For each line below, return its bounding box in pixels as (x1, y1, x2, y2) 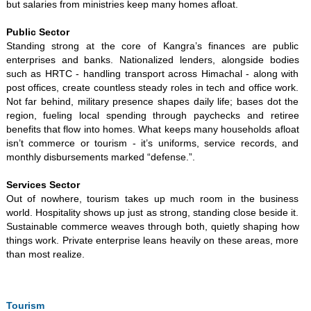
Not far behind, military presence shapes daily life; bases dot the (6, 96, 299, 107)
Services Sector (6, 179, 80, 190)
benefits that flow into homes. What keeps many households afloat (6, 124, 299, 135)
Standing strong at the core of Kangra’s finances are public (6, 40, 299, 51)
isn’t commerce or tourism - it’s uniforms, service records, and (6, 137, 299, 149)
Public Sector (6, 26, 69, 37)
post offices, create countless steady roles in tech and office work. (6, 82, 299, 93)
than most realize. (6, 249, 85, 260)
